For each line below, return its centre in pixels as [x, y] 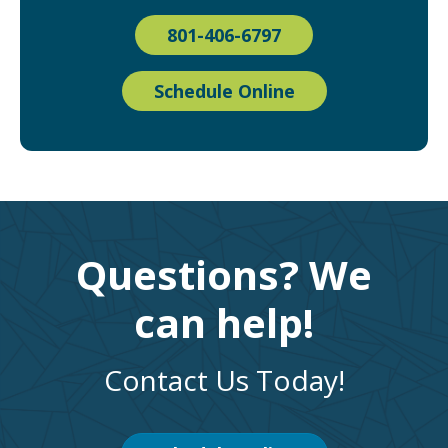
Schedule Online [224, 91]
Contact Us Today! [224, 380]
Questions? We [224, 275]
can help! [224, 323]
